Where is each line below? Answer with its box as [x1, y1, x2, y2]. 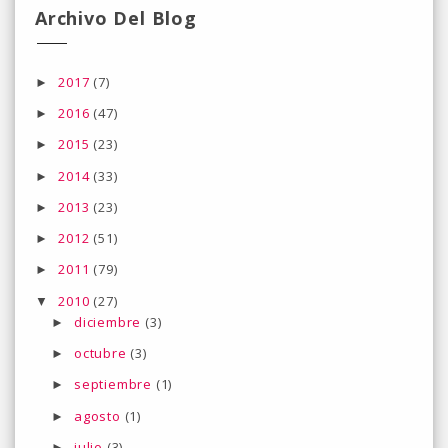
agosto [74, 406, 125, 425]
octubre [74, 344, 131, 362]
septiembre [74, 375, 156, 394]
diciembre [74, 312, 145, 331]
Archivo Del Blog [35, 5, 197, 30]
